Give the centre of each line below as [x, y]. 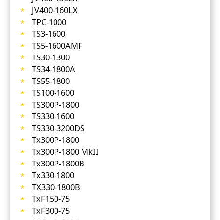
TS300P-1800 [55, 104]
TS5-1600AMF [57, 45]
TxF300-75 [51, 210]
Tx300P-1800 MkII [65, 151]
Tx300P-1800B [58, 163]
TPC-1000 [49, 22]
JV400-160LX [55, 10]
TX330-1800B [56, 187]
